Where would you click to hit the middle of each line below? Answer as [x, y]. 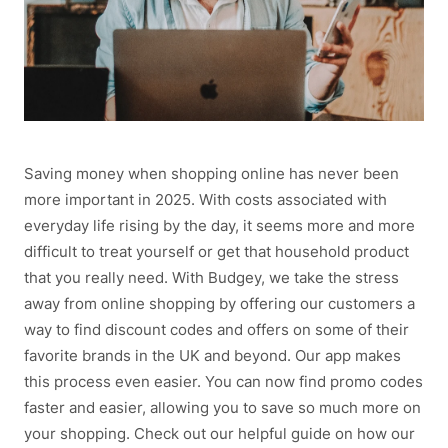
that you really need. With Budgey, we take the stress [211, 278]
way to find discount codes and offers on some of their [216, 330]
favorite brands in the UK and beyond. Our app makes [212, 356]
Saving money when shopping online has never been [211, 174]
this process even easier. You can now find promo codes [223, 382]
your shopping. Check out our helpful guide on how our [219, 434]
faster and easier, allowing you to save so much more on [222, 408]
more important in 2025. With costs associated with [205, 200]
